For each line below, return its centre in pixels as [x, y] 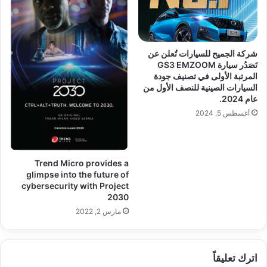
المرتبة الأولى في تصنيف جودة [206, 76]
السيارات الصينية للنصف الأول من [200, 88]
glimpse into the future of [77, 174]
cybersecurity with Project [75, 185]
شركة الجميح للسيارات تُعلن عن [203, 54]
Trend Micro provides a [82, 163]
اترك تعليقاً [235, 258]
